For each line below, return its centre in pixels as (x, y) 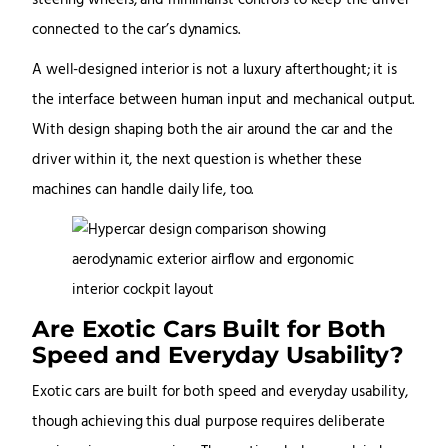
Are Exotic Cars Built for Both (209, 329)
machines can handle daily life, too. (143, 191)
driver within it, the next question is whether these (197, 161)
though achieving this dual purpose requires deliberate (208, 423)
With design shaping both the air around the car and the (212, 131)
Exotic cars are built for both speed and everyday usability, (220, 393)
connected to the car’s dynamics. (136, 31)
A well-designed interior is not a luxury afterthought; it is (214, 71)
